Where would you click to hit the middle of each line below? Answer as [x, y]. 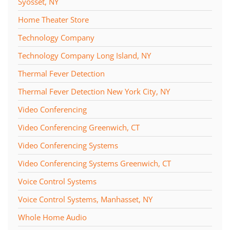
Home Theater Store [53, 19]
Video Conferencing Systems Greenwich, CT [94, 163]
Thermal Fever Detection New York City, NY [94, 91]
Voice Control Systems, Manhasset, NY [85, 199]
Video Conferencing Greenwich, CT [79, 127]
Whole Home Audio [52, 217]
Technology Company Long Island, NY [84, 55]
